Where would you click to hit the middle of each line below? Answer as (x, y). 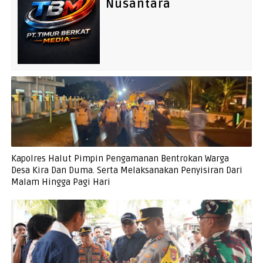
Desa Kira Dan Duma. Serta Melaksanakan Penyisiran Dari (127, 170)
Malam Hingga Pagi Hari (60, 182)
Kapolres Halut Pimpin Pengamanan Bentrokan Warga (120, 158)
